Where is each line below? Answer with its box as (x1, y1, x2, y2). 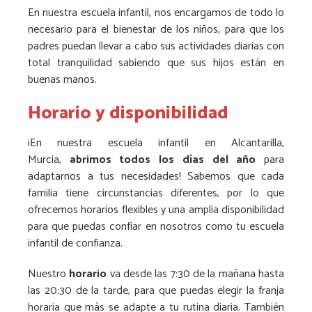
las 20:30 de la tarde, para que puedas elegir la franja (28, 281, 284, 300)
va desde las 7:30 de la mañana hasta (107, 264, 285, 283)
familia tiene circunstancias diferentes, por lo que (28, 183, 284, 203)
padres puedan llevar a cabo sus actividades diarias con (28, 37, 284, 56)
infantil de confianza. (28, 233, 123, 253)
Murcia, (28, 150, 70, 169)
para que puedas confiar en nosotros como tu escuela (28, 217, 284, 236)
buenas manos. (28, 70, 97, 90)
